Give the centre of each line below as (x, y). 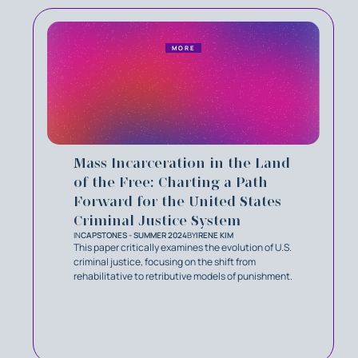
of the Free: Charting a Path (171, 183)
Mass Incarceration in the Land (182, 163)
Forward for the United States (177, 202)
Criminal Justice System (157, 221)
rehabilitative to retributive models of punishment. (183, 276)
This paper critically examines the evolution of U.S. (183, 248)
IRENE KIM (215, 235)
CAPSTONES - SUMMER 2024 (134, 235)
